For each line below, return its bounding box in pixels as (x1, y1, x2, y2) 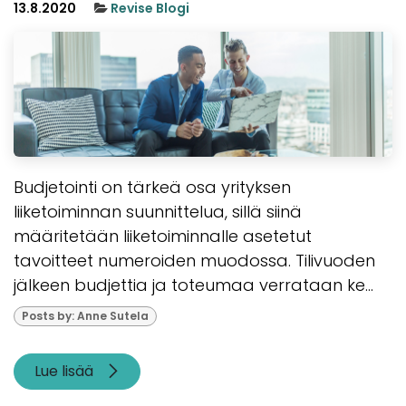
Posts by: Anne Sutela (21, 307, 149, 324)
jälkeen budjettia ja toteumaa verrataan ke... (14, 273, 373, 296)
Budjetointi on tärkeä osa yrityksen (14, 175, 291, 198)
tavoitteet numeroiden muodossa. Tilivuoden (14, 248, 375, 272)
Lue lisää (34, 361, 97, 382)
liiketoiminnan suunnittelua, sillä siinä (14, 199, 302, 223)
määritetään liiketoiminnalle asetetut (14, 224, 312, 247)
